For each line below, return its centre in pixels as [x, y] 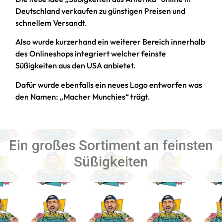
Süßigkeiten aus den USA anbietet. [76, 66]
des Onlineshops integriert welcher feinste [91, 54]
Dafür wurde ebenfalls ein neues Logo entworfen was [109, 84]
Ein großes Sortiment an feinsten [111, 145]
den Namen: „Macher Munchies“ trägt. [83, 96]
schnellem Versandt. [52, 23]
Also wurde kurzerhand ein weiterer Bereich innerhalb [111, 42]
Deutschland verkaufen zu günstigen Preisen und [101, 11]
